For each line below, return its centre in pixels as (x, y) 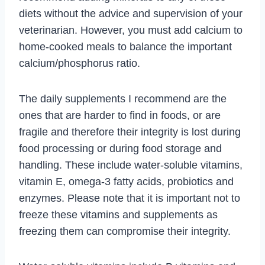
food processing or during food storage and (120, 148)
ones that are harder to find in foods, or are (120, 115)
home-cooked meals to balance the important (125, 47)
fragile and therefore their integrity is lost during (130, 132)
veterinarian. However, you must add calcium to (131, 30)
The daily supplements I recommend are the (123, 99)
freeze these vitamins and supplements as (118, 215)
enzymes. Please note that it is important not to (130, 198)
